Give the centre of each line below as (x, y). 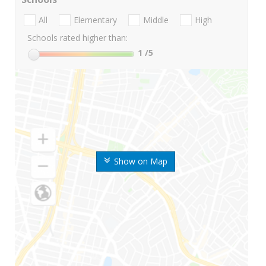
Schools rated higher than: (77, 38)
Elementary (95, 20)
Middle (156, 20)
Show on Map (140, 161)
